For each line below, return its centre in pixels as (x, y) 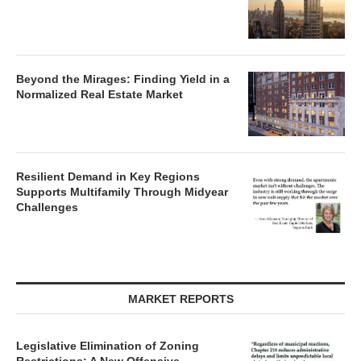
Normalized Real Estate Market (100, 94)
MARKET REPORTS (180, 299)
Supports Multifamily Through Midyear (122, 192)
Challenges (47, 207)
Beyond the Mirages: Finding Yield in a (123, 79)
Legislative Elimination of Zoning (108, 346)
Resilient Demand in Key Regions (108, 176)
